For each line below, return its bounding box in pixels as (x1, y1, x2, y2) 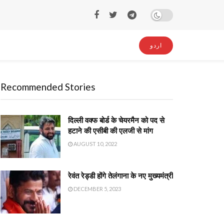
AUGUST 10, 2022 (72, 140, 117, 147)
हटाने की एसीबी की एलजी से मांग (68, 126, 153, 135)
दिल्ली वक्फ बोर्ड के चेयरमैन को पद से (68, 115, 164, 125)
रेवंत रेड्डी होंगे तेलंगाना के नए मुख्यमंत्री (68, 170, 173, 180)
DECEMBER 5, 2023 (72, 185, 121, 192)
